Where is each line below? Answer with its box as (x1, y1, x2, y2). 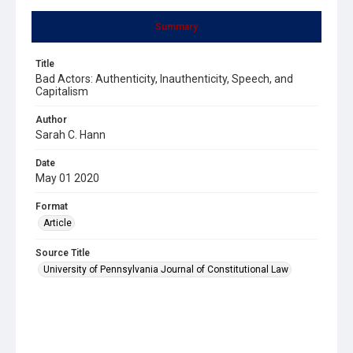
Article (43, 217, 72, 229)
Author (35, 113, 67, 125)
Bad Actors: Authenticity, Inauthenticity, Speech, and (35, 72, 293, 85)
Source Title (35, 247, 90, 258)
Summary (155, 20, 198, 32)
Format (35, 200, 68, 212)
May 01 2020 (35, 171, 99, 184)
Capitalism (35, 84, 88, 98)
